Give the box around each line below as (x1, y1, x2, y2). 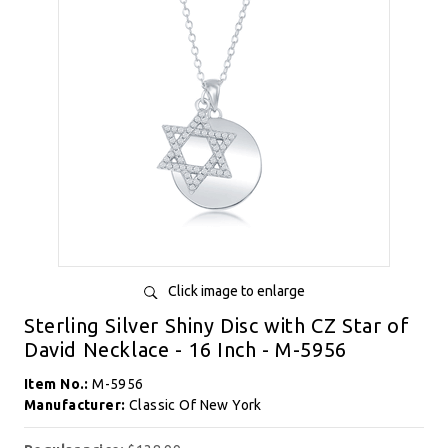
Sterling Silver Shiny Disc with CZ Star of (24, 314, 410, 337)
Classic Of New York (128, 397, 262, 413)
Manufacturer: (24, 397, 129, 413)
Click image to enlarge (167, 283, 305, 299)
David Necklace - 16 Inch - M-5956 (24, 338, 347, 361)
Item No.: (24, 376, 93, 392)
